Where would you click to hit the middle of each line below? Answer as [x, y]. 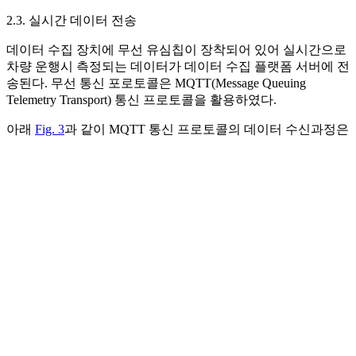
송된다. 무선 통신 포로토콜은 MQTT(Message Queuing [156, 83]
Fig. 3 [50, 129]
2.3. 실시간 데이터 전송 [72, 20]
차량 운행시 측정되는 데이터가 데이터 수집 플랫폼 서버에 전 [178, 66]
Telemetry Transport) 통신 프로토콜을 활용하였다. [141, 99]
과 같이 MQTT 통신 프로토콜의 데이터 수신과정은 [207, 129]
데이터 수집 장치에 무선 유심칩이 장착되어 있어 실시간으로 [176, 49]
